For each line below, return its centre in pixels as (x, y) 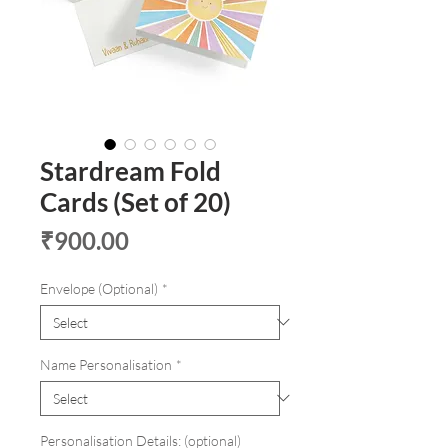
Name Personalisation (106, 364)
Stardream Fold (130, 170)
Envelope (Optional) (99, 288)
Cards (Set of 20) (135, 201)
